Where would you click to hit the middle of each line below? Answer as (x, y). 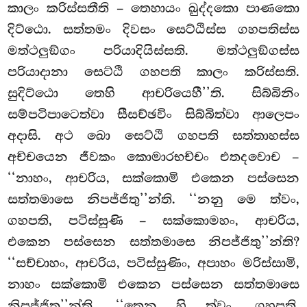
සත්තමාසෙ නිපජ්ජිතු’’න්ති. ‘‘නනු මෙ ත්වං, (153, 200)
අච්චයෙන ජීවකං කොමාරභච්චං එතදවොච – (153, 157)
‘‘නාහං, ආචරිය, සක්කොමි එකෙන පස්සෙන (153, 179)
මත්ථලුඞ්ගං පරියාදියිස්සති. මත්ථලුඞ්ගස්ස (153, 51)
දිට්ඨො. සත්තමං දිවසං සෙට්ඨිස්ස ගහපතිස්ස (153, 30)
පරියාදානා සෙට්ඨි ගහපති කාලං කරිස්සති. (153, 72)
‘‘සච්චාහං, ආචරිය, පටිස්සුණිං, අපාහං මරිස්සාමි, (153, 263)
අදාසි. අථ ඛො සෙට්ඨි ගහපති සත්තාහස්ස (153, 136)
